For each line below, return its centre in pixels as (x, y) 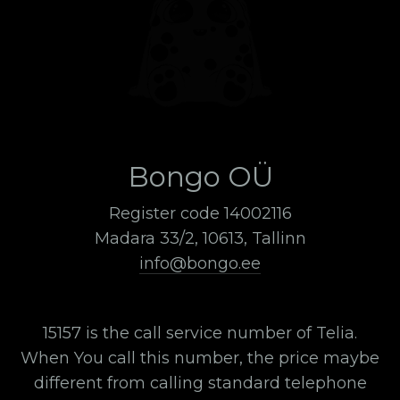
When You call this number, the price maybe (200, 358)
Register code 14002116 (200, 213)
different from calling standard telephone (200, 383)
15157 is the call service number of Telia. (200, 333)
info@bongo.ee (200, 263)
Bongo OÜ (200, 176)
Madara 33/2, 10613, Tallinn (200, 238)
